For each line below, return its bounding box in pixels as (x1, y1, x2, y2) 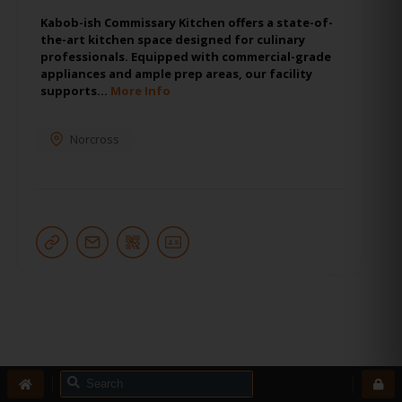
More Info (110, 82, 170, 99)
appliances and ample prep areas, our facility (40, 65, 312, 82)
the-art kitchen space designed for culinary (40, 31, 305, 48)
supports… (40, 82, 110, 99)
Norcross (70, 130, 119, 147)
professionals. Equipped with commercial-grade (40, 48, 331, 65)
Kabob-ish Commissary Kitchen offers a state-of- (40, 13, 333, 31)
